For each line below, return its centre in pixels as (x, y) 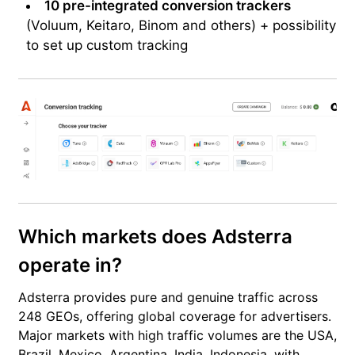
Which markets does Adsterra (155, 237)
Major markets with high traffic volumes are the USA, (177, 336)
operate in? (70, 265)
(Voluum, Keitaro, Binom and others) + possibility (181, 26)
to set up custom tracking (107, 46)
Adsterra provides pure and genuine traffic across (168, 298)
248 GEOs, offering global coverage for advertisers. (175, 317)
